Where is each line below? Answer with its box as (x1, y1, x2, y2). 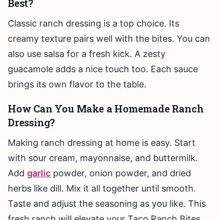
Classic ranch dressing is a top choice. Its (8, 18, 179, 29)
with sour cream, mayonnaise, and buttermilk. (8, 153, 198, 164)
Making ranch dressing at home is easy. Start (8, 137, 195, 148)
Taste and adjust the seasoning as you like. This (8, 198, 206, 209)
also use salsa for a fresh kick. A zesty (8, 49, 165, 59)
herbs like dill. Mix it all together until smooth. (8, 183, 196, 194)
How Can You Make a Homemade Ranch (8, 102, 204, 115)
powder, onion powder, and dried (51, 168, 191, 179)
